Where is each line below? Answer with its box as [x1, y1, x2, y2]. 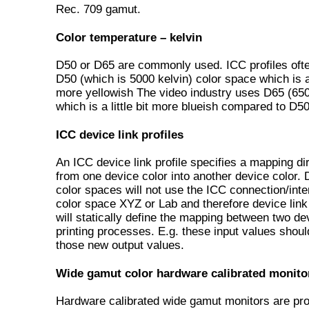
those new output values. [56, 239, 184, 252]
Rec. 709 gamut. [56, 3, 141, 16]
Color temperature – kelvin [56, 31, 202, 44]
